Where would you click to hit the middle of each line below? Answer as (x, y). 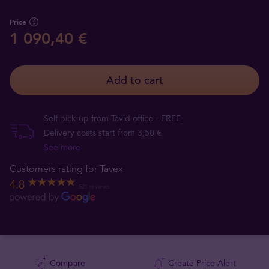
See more (62, 147)
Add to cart (134, 80)
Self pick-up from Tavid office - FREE (112, 118)
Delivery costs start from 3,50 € (103, 133)
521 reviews (94, 186)
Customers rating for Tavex (66, 168)
